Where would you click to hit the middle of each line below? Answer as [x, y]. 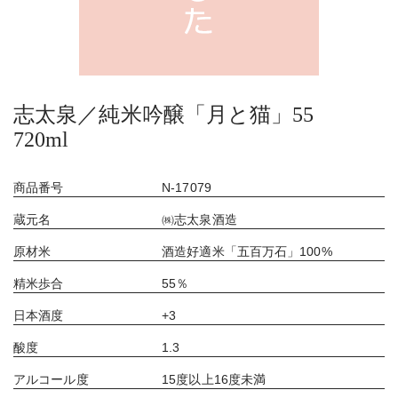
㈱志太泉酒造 [199, 219]
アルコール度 [51, 379]
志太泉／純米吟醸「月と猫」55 [175, 115]
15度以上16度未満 [214, 379]
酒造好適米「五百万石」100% [247, 251]
